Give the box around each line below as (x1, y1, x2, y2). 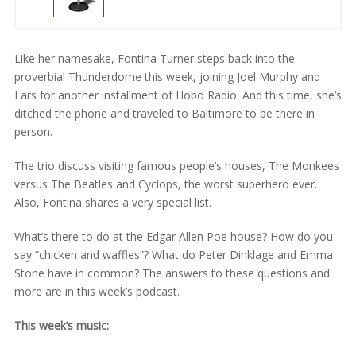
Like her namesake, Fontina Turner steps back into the (14, 50, 295, 66)
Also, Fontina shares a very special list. (14, 194, 211, 210)
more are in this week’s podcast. (14, 283, 180, 299)
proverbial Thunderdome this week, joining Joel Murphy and (14, 68, 320, 84)
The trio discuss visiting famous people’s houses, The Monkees (14, 157, 339, 173)
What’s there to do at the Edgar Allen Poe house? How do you (14, 228, 333, 244)
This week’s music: (14, 317, 109, 333)
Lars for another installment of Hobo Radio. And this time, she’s (14, 87, 342, 103)
